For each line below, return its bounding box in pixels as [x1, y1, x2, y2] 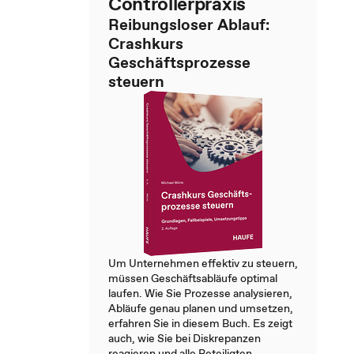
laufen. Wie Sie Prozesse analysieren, [108, 285, 292, 301]
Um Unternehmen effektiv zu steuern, [108, 255, 298, 271]
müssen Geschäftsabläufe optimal [108, 270, 277, 286]
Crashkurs [108, 32, 183, 55]
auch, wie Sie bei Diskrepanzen [108, 330, 261, 346]
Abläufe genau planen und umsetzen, [108, 300, 293, 316]
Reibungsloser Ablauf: [108, 13, 269, 36]
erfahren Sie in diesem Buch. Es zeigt [108, 315, 292, 331]
